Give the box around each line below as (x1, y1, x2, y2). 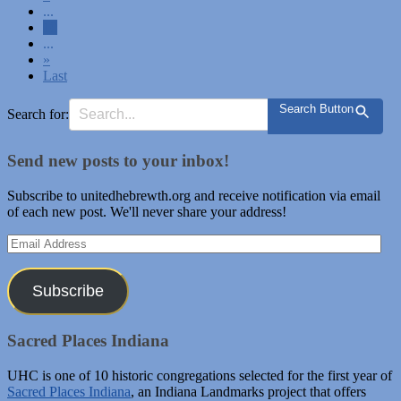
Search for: (7, 107, 69, 123)
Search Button (279, 102, 354, 116)
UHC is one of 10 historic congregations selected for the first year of (7, 367, 392, 383)
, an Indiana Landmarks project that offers (131, 383, 366, 399)
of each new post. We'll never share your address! (7, 203, 286, 219)
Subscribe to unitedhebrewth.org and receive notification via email (7, 187, 380, 203)
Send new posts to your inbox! (7, 150, 229, 170)
